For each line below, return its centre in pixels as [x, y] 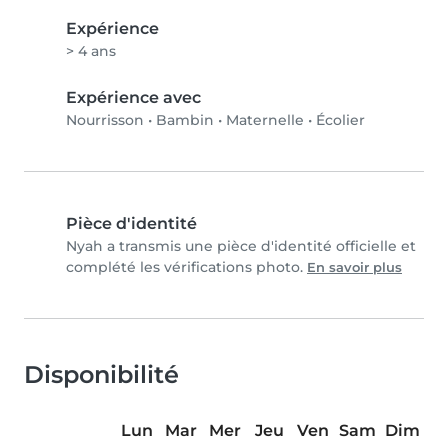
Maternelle [265, 120]
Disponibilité [101, 375]
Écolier [340, 120]
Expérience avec [133, 98]
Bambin [185, 120]
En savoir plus [354, 268]
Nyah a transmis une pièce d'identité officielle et [241, 246]
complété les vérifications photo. [186, 267]
